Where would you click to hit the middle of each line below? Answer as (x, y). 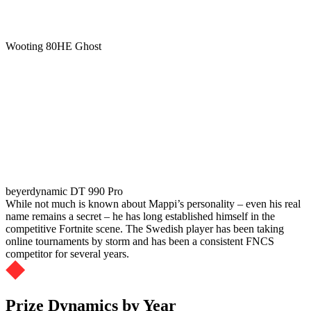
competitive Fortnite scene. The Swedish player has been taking (145, 228)
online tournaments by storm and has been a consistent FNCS (140, 241)
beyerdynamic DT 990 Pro (64, 191)
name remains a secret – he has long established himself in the (140, 216)
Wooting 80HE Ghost (53, 46)
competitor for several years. (67, 253)
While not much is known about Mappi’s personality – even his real (153, 203)
